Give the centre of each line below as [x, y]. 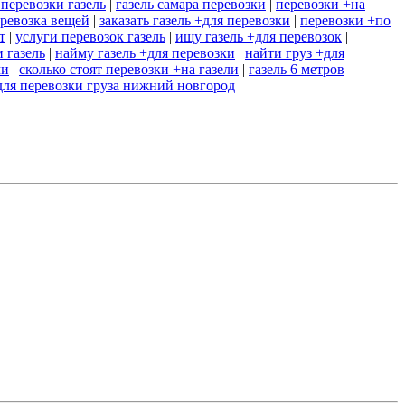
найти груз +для [295, 53]
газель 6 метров [297, 70]
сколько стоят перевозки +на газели [129, 70]
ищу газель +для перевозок [259, 37]
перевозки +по [345, 21]
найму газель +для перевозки [145, 53]
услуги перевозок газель [90, 37]
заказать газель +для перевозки [195, 21]
